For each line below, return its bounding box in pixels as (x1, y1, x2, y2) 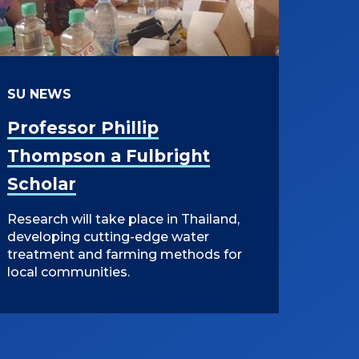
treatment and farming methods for (7, 247, 243, 263)
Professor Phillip (7, 118, 159, 139)
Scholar (7, 174, 77, 195)
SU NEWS (7, 87, 72, 103)
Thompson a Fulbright (7, 146, 211, 167)
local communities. (7, 264, 131, 280)
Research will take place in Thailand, (7, 212, 240, 228)
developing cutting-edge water (7, 229, 210, 245)
